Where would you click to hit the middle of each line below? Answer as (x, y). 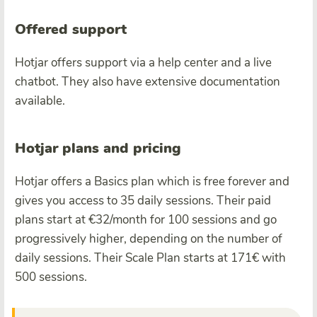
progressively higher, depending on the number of (149, 238)
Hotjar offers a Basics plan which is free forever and (152, 181)
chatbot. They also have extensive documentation (148, 81)
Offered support (71, 29)
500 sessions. (51, 277)
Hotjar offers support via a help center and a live (143, 62)
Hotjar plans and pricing (98, 148)
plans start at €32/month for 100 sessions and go (146, 219)
